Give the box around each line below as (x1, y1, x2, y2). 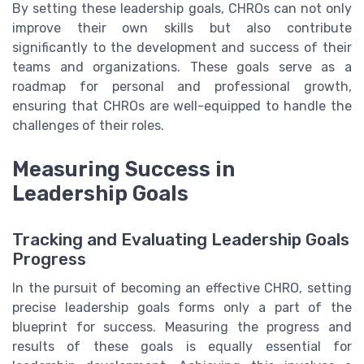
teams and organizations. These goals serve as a (12, 59, 352, 76)
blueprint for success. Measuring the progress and (12, 318, 352, 335)
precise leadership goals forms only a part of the (12, 299, 352, 315)
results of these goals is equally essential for (12, 338, 352, 354)
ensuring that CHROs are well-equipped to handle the (12, 98, 352, 115)
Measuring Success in (12, 157, 235, 182)
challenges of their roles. (12, 118, 164, 134)
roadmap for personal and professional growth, (12, 79, 352, 95)
